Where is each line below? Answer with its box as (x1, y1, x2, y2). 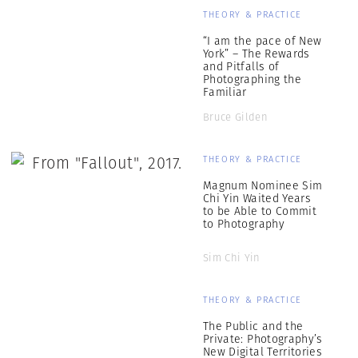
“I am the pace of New (203, 33, 322, 49)
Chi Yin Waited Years (203, 190, 311, 206)
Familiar (203, 84, 247, 100)
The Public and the (203, 318, 304, 334)
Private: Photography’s (203, 331, 323, 347)
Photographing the (203, 71, 301, 87)
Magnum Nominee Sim (203, 177, 323, 193)
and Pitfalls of (203, 58, 280, 74)
